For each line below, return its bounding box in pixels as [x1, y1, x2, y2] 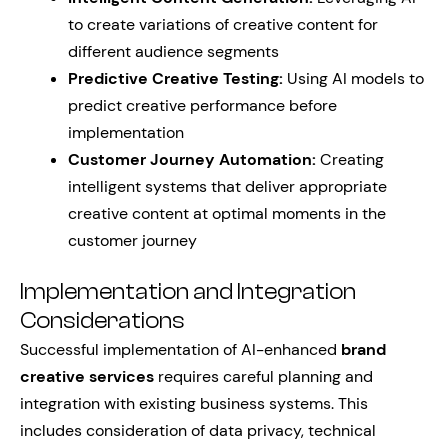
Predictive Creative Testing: [68, 68, 283, 89]
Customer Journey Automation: [68, 149, 316, 170]
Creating [316, 149, 384, 170]
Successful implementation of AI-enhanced [20, 339, 341, 360]
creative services [20, 366, 154, 387]
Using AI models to [283, 68, 424, 89]
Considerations [20, 308, 185, 334]
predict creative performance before [68, 95, 337, 116]
